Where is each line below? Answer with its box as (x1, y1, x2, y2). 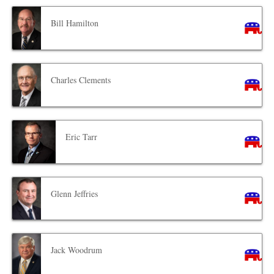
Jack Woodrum (51, 244, 103, 256)
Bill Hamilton (51, 17, 99, 29)
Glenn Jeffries (51, 187, 98, 199)
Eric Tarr (65, 130, 97, 143)
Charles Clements (51, 73, 111, 86)
